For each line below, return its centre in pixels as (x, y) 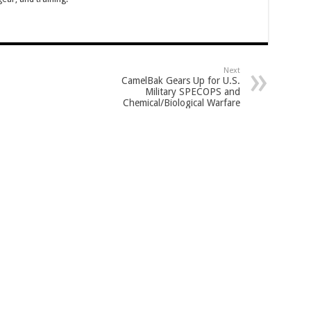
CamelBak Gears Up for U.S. (180, 81)
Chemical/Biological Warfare (181, 103)
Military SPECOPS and (192, 92)
